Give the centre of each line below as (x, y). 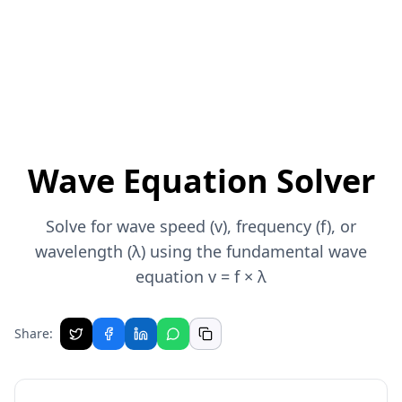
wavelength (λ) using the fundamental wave (201, 251)
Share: (34, 333)
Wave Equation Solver (201, 181)
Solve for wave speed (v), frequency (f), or (201, 226)
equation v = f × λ (201, 276)
